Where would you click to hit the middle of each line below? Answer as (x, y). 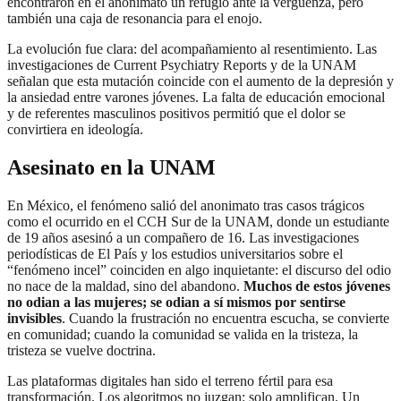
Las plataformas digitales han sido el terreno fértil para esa (170, 381)
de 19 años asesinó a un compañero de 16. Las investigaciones (183, 238)
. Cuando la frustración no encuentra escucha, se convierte (226, 319)
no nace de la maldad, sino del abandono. (125, 286)
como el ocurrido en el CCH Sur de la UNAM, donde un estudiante (198, 222)
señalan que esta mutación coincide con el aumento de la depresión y (200, 81)
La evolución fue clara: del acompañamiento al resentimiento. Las (192, 49)
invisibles (34, 319)
